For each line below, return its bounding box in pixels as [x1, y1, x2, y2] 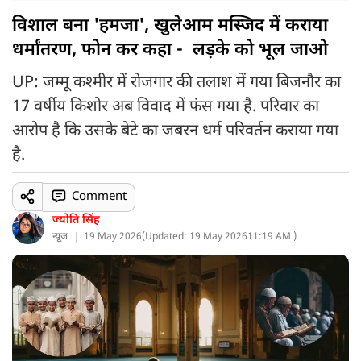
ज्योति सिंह [52, 213, 100, 228]
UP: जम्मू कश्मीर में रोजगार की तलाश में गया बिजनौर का [12, 73, 341, 93]
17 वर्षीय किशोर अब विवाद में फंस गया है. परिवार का [12, 97, 319, 118]
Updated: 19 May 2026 [145, 230, 247, 243]
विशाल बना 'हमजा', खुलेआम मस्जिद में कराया [12, 15, 328, 38]
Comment [71, 189, 127, 205]
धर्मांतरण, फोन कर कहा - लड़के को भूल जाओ [12, 39, 328, 62]
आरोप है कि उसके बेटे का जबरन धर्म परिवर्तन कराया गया [12, 121, 338, 142]
